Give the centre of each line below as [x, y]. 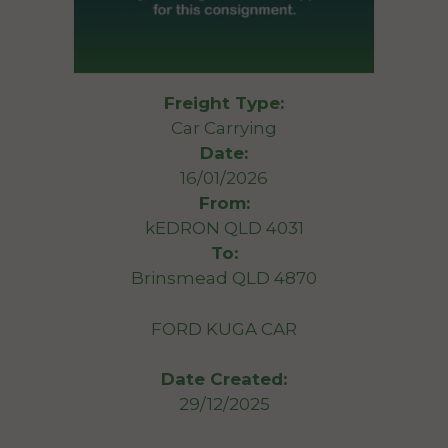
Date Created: [224, 379]
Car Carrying [224, 128]
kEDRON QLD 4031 [224, 228]
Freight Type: [224, 103]
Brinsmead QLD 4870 [224, 278]
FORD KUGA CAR [224, 328]
